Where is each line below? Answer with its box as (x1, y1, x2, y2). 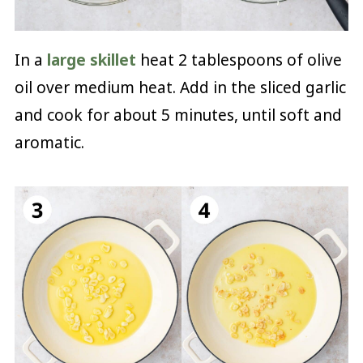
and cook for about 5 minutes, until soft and (14, 104, 342, 126)
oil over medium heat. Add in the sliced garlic (14, 76, 346, 98)
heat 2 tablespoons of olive (135, 49, 342, 70)
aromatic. (14, 131, 84, 153)
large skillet (46, 49, 136, 70)
